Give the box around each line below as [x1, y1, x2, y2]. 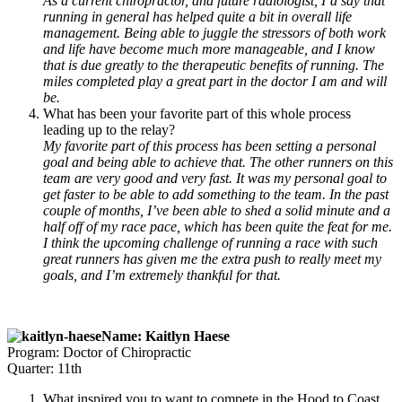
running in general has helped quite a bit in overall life [43, 8, 352, 24]
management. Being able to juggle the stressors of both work [43, 24, 386, 40]
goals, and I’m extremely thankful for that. [43, 267, 281, 283]
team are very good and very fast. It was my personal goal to [43, 170, 387, 186]
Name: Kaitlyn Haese [101, 328, 230, 344]
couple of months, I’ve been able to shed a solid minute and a [43, 202, 390, 218]
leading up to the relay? [43, 121, 175, 137]
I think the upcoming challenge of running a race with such [43, 234, 378, 250]
